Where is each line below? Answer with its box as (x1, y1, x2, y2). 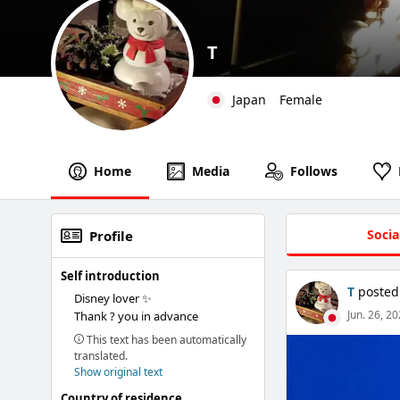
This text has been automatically (84, 332, 246, 347)
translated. (74, 348, 128, 363)
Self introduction (61, 268, 160, 284)
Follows (290, 162, 337, 179)
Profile (89, 227, 133, 245)
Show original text (74, 364, 162, 379)
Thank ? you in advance (74, 308, 198, 324)
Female (279, 91, 322, 108)
